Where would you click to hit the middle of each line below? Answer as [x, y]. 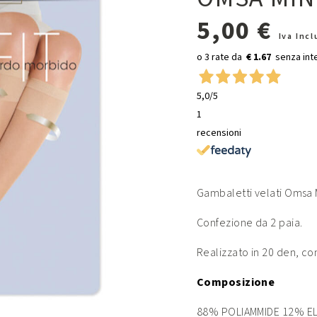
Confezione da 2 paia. [250, 223]
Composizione [236, 282]
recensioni [219, 133]
